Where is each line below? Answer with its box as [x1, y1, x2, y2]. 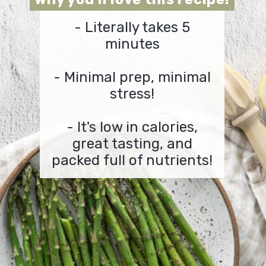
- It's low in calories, [66, 119, 198, 136]
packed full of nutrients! [52, 152, 213, 169]
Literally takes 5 [85, 19, 191, 36]
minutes [104, 36, 160, 53]
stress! [110, 85, 155, 103]
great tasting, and [72, 135, 192, 153]
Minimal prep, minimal [64, 69, 211, 86]
